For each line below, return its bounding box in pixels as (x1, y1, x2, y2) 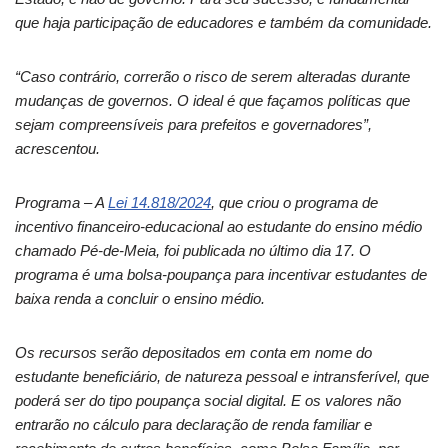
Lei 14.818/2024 (108, 194, 211, 211)
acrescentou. (15, 140, 100, 157)
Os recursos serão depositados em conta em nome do (15, 344, 372, 361)
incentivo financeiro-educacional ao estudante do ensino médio (15, 218, 422, 235)
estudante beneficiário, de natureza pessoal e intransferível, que (15, 368, 429, 385)
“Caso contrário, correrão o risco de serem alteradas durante (15, 68, 410, 85)
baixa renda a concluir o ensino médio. (15, 290, 265, 307)
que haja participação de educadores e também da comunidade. (15, 14, 432, 31)
